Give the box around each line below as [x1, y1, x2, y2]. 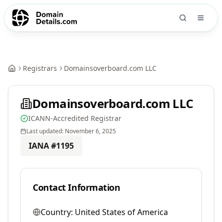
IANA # [29, 140, 56, 151]
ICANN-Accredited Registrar [28, 113, 121, 123]
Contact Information [33, 181, 120, 193]
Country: [41, 207, 73, 218]
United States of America [75, 207, 168, 218]
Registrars [23, 63, 57, 73]
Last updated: [26, 127, 65, 135]
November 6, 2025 [65, 127, 116, 135]
